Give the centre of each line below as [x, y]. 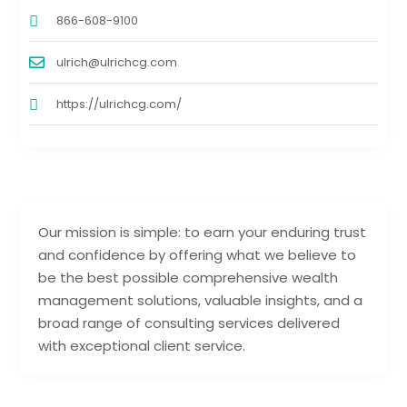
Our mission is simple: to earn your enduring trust [203, 232]
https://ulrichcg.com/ [119, 104]
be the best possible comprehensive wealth [189, 277]
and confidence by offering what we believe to [198, 254]
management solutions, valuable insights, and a [201, 300]
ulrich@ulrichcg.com [117, 62]
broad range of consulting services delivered [189, 323]
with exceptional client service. [142, 345]
